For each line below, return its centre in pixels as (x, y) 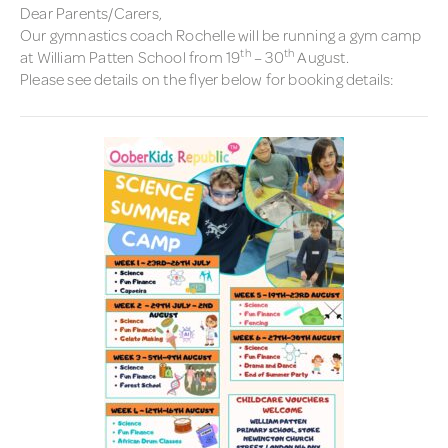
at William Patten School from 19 (130, 56)
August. (321, 56)
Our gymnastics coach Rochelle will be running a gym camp (221, 34)
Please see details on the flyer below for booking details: (207, 78)
